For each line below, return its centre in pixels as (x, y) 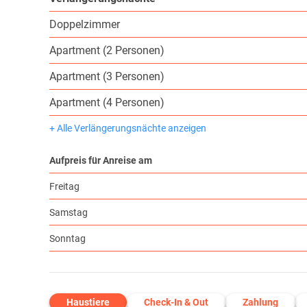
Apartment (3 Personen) (107, 77)
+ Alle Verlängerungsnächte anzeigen (128, 128)
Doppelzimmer (85, 25)
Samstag (69, 213)
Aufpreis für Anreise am (101, 161)
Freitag (64, 187)
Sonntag (67, 239)
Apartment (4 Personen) (107, 103)
